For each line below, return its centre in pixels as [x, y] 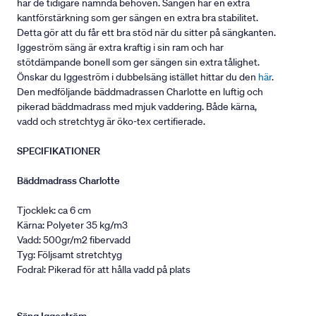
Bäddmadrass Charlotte [68, 181]
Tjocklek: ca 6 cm [54, 211]
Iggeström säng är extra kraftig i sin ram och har [120, 48]
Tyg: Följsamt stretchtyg [69, 255]
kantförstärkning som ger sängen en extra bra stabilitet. [138, 18]
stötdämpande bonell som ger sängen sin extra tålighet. [138, 62]
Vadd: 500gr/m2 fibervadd [74, 240]
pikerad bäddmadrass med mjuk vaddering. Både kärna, [137, 107]
